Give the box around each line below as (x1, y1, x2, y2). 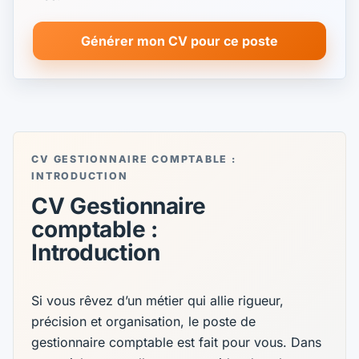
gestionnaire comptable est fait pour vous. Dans (31, 333, 322, 350)
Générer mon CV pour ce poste (81, 33, 278, 50)
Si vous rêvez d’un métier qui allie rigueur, (31, 292, 284, 309)
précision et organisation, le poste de (31, 313, 256, 329)
